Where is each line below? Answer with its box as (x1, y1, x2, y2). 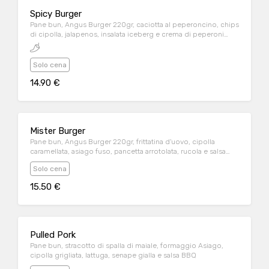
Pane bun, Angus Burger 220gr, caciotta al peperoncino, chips (30, 20, 239, 29)
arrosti (30, 40, 51, 48)
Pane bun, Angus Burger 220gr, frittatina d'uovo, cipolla (30, 138, 215, 146)
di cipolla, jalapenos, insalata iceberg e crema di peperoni (30, 30, 224, 38)
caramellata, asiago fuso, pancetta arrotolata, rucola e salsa (30, 147, 226, 156)
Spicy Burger (30, 8, 82, 19)
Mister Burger (30, 125, 85, 136)
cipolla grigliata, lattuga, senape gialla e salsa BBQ (30, 251, 196, 259)
